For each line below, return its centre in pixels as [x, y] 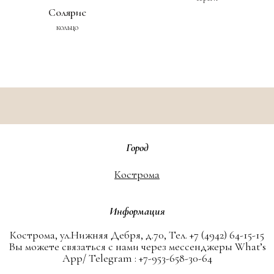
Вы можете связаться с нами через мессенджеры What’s [137, 246]
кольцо [67, 27]
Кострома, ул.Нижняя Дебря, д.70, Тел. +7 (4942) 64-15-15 [137, 235]
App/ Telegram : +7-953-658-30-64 [137, 258]
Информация [137, 211]
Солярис [67, 12]
